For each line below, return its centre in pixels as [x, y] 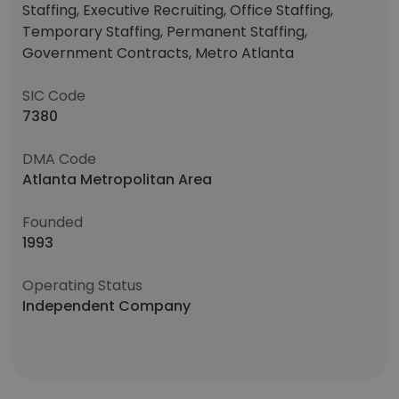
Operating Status [82, 285]
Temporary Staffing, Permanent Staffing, [165, 32]
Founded [53, 222]
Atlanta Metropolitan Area [117, 179]
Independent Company [106, 306]
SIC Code [54, 96]
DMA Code [59, 159]
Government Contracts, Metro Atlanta [158, 53]
